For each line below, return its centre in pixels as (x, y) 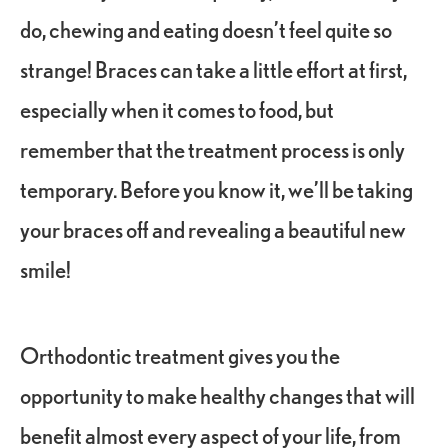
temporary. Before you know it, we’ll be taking (216, 188)
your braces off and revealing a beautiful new (213, 228)
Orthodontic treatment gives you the (180, 354)
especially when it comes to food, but (177, 108)
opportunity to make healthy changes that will (217, 394)
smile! (48, 268)
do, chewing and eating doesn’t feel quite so (206, 28)
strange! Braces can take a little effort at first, (213, 68)
